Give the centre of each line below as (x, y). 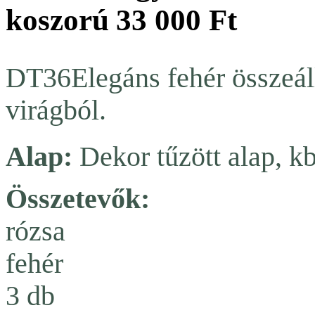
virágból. (56, 111)
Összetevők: (78, 199)
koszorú (57, 20)
